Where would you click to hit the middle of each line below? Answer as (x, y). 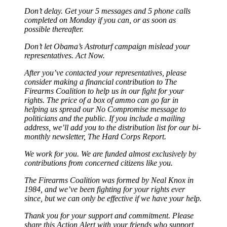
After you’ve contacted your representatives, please (105, 72)
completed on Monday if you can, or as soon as (100, 20)
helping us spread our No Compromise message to (105, 109)
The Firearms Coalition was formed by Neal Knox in (109, 180)
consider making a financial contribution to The (101, 82)
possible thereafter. (54, 29)
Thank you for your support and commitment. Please (109, 215)
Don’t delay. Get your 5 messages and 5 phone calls (107, 11)
